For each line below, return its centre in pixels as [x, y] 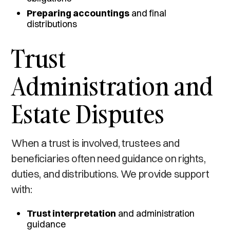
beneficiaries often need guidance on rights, [109, 158]
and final [148, 13]
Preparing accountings [78, 13]
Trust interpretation [72, 213]
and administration [156, 213]
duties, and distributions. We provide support [110, 174]
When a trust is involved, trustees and [95, 143]
